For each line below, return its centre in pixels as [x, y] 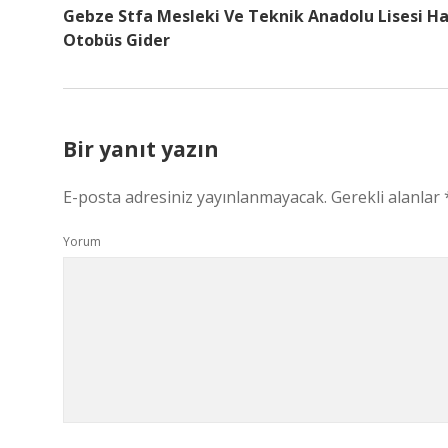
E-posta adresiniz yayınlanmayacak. [195, 197]
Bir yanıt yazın [141, 149]
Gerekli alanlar [387, 197]
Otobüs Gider [116, 40]
